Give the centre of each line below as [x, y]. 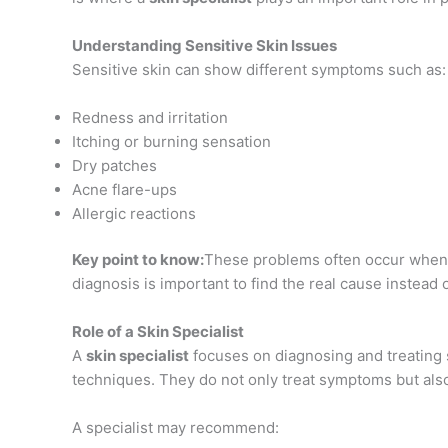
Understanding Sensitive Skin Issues [204, 45]
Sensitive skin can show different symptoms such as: [259, 69]
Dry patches [114, 165]
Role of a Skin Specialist [158, 332]
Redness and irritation [150, 117]
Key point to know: [138, 260]
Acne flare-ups [124, 189]
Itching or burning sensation [171, 141]
